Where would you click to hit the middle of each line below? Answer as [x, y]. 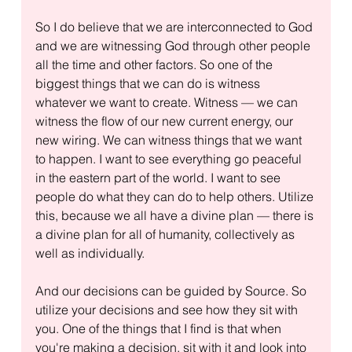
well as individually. [90, 253]
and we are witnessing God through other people [174, 45]
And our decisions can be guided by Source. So [172, 290]
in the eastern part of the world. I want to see [159, 177]
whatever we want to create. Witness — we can [168, 102]
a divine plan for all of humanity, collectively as [166, 234]
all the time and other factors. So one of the [155, 64]
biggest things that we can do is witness [149, 83]
